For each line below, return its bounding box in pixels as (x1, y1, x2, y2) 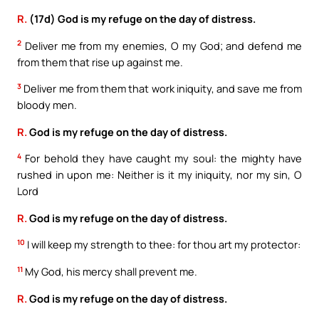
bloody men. (17, 98, 77, 113)
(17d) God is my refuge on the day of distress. (27, 11, 256, 26)
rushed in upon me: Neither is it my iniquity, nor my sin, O (17, 167, 302, 182)
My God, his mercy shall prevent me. (23, 264, 197, 279)
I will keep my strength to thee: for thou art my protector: (25, 237, 300, 252)
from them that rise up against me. (17, 54, 183, 69)
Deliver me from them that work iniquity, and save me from (21, 81, 302, 96)
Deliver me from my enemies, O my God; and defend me (21, 38, 302, 53)
